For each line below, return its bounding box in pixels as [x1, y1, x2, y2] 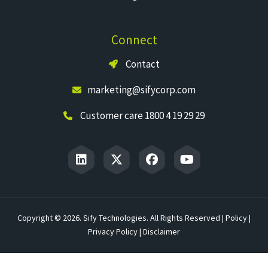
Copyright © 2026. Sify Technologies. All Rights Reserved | [17, 212, 226, 224]
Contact [123, 57, 160, 71]
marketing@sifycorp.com [87, 83, 196, 97]
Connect [111, 32, 157, 48]
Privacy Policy [88, 226, 138, 237]
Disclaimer [143, 226, 180, 237]
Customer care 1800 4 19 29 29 [80, 109, 205, 123]
